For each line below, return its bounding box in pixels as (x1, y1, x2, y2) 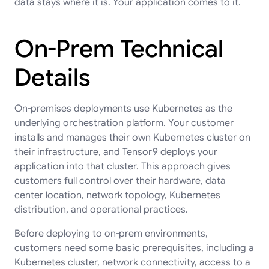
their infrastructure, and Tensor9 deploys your (14, 145, 217, 158)
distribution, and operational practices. (14, 203, 188, 216)
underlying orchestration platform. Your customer (14, 116, 234, 129)
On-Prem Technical (14, 33, 223, 64)
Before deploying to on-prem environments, (14, 227, 208, 240)
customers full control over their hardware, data (14, 174, 226, 187)
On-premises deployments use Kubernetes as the (14, 102, 232, 115)
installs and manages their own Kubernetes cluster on (14, 131, 250, 144)
